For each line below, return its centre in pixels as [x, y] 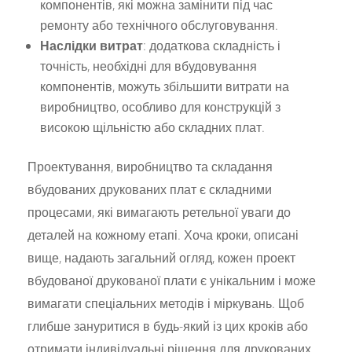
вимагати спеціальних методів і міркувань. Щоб [166, 303]
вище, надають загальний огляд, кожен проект [162, 257]
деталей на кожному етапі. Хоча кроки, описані [163, 235]
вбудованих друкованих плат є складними [150, 189]
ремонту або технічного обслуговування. [159, 25]
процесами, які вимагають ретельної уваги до [159, 212]
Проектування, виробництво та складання [150, 166]
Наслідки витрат [92, 45]
